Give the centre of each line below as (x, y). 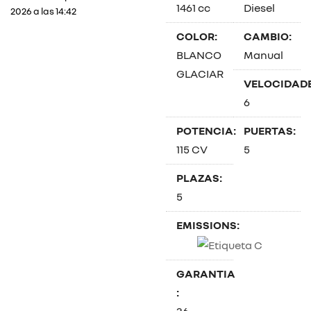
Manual (263, 55)
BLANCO (199, 55)
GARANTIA (206, 273)
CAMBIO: (268, 36)
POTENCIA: (206, 131)
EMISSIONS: (208, 225)
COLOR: (197, 36)
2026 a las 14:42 (43, 11)
